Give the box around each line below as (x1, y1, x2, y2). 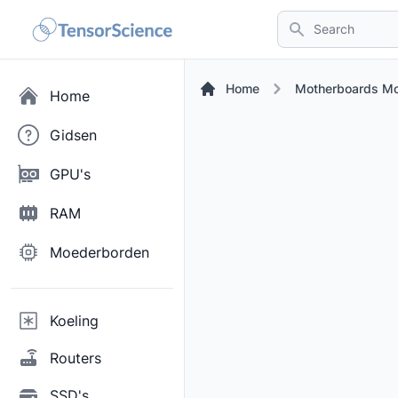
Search (276, 12, 323, 29)
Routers (50, 349, 101, 367)
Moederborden (50, 243, 149, 261)
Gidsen (50, 126, 97, 144)
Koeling (50, 312, 99, 330)
